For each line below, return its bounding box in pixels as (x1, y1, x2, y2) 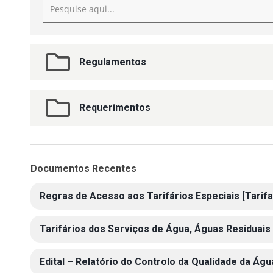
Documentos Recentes (30, 163, 136, 174)
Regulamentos (79, 56, 146, 68)
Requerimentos (79, 102, 151, 113)
